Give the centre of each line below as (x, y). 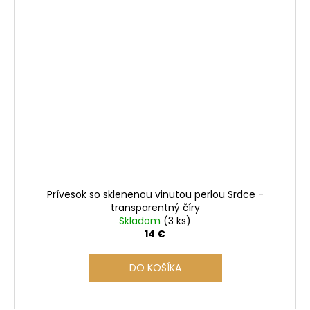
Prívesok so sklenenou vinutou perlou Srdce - (155, 194)
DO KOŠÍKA (155, 267)
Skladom (141, 220)
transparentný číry (155, 207)
